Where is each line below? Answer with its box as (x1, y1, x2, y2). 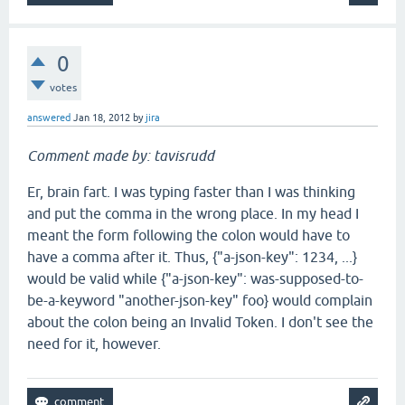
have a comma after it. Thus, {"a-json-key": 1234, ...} (27, 249, 357, 265)
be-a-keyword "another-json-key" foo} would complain (27, 292, 372, 308)
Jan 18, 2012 (73, 112, 130, 123)
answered (27, 112, 71, 123)
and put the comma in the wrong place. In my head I (27, 205, 359, 221)
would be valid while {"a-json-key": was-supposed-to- (27, 270, 363, 287)
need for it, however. (27, 335, 161, 352)
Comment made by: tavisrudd (27, 147, 214, 164)
